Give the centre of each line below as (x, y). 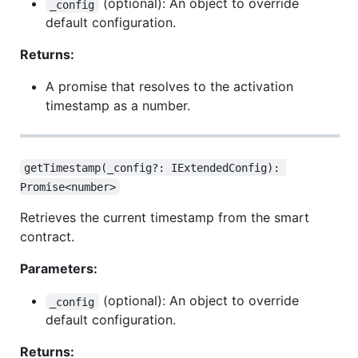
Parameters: (59, 269)
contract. (47, 237)
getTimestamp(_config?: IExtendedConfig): (155, 167)
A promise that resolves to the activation (169, 87)
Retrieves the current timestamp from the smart (165, 218)
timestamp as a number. (118, 106)
